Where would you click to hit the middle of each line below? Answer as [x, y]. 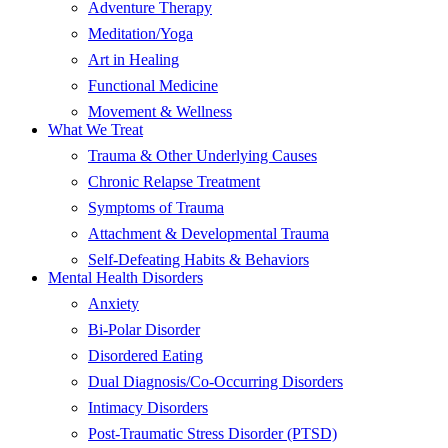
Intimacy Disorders [148, 408]
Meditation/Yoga [140, 34]
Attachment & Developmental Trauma [208, 234]
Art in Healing [133, 60]
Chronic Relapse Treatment [174, 182]
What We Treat [95, 130]
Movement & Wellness [160, 112]
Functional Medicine [153, 86]
